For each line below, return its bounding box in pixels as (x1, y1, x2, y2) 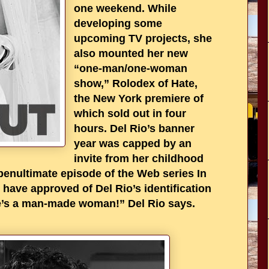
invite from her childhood (74, 153, 204, 165)
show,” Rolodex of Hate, (74, 77, 198, 89)
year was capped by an (74, 138, 192, 150)
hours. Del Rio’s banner (74, 122, 195, 134)
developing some (74, 17, 162, 29)
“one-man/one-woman (74, 62, 187, 74)
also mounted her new (74, 47, 188, 59)
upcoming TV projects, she (74, 32, 212, 44)
